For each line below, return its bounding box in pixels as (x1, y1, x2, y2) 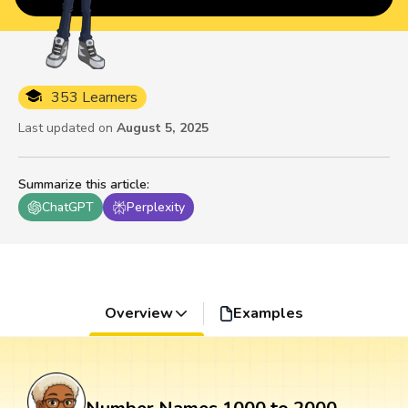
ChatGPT (42, 199, 94, 217)
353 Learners (51, 87, 138, 108)
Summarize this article (18, 176, 147, 194)
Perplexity (127, 199, 185, 217)
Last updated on (18, 119, 113, 138)
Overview (104, 303, 173, 324)
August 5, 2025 (117, 119, 209, 138)
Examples (233, 303, 304, 324)
